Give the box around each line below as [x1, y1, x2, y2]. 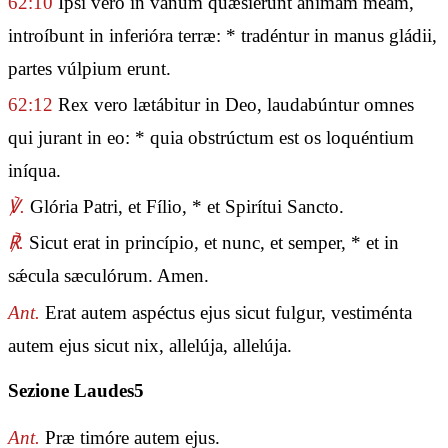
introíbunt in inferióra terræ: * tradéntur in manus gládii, [8, 24, 437, 46]
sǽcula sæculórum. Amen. [8, 265, 209, 287]
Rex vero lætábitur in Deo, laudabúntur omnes [53, 94, 414, 116]
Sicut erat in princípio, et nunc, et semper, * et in [24, 232, 399, 254]
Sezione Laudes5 [8, 380, 144, 402]
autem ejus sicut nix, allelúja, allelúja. [8, 334, 292, 356]
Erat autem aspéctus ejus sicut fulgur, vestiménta [40, 301, 412, 323]
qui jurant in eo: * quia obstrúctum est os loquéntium [8, 127, 414, 149]
